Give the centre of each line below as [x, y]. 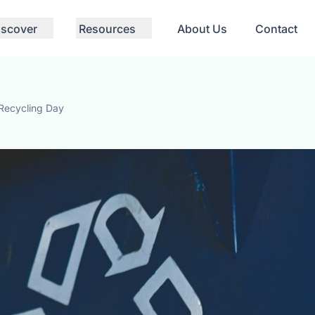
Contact [276, 29]
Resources [107, 29]
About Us [202, 29]
